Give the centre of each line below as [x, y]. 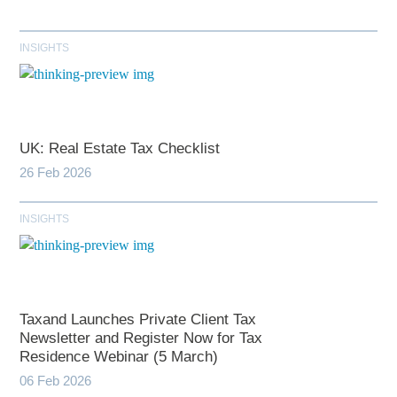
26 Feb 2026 [56, 173]
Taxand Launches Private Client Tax [138, 320]
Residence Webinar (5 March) [119, 357]
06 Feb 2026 [56, 381]
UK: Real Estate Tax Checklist [120, 149]
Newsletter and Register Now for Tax [141, 339]
